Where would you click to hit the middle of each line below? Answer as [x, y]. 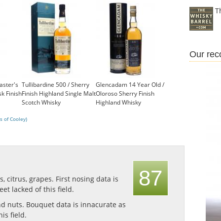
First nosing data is [87, 179]
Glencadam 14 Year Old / [130, 85]
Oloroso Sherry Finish [125, 94]
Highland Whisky [118, 103]
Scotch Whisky [41, 103]
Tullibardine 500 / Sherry [55, 85]
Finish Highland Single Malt [59, 94]
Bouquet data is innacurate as [76, 205]
